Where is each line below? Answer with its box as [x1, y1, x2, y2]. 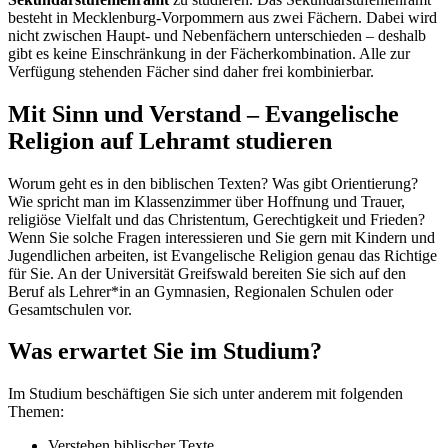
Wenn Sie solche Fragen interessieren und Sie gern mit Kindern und [8, 228, 435, 246]
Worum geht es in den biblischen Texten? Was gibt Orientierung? [8, 174, 418, 192]
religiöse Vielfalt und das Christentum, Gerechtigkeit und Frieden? [8, 210, 425, 228]
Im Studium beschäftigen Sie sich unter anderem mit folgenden [8, 385, 403, 403]
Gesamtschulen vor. [8, 300, 132, 318]
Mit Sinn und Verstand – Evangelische [8, 100, 399, 127]
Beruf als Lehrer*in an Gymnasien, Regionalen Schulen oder [8, 282, 393, 300]
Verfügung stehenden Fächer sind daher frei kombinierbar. [8, 62, 374, 80]
